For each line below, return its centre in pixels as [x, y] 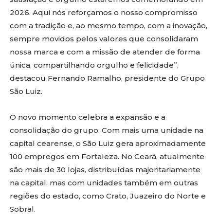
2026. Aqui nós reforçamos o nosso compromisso [104, 13]
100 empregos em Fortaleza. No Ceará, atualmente [107, 157]
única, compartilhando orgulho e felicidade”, [94, 65]
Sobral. [24, 209]
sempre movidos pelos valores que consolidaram [104, 39]
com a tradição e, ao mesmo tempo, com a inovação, [109, 26]
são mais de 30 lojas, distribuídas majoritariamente [105, 170]
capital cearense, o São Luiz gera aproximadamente [108, 144]
